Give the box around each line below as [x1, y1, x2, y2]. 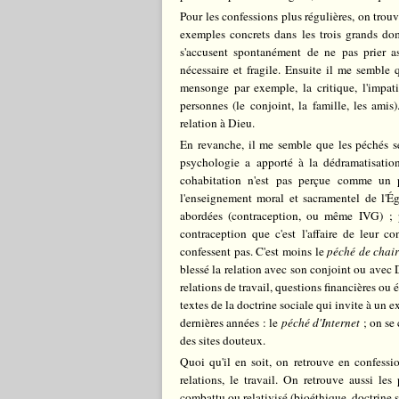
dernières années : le [180, 314, 281, 330]
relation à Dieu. [180, 115, 255, 131]
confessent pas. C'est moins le [180, 243, 328, 259]
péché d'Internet [281, 314, 360, 330]
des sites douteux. [180, 332, 265, 348]
